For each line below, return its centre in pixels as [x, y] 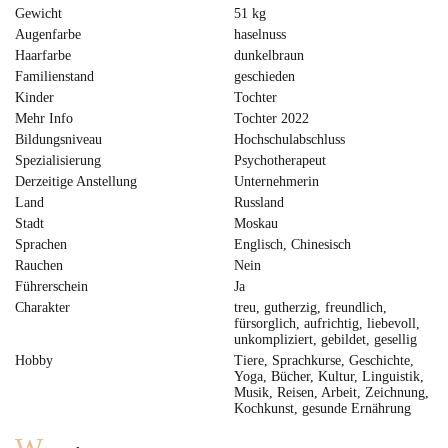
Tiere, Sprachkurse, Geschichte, [324, 360]
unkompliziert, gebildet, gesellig [325, 339]
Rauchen [39, 265]
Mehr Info [44, 118]
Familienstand [54, 76]
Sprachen [41, 244]
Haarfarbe [43, 55]
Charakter [42, 307]
